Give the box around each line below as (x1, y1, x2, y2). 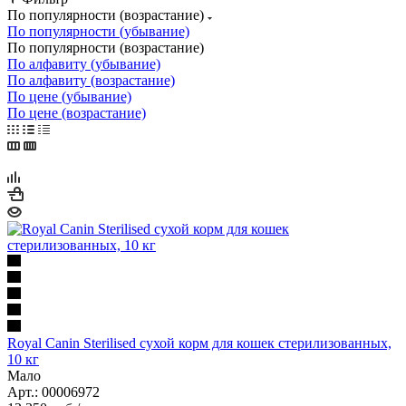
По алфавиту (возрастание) (7, 72, 175, 88)
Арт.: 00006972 (7, 383, 100, 400)
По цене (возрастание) (7, 104, 146, 121)
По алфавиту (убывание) (7, 55, 160, 72)
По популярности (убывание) (7, 23, 189, 39)
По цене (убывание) (7, 88, 131, 104)
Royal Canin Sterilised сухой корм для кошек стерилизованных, (7, 334, 391, 351)
